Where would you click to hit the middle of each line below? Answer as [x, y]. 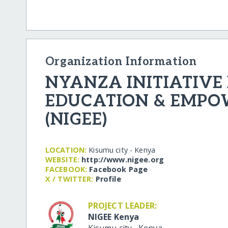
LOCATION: [66, 150]
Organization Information [121, 62]
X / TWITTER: [69, 179]
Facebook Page [119, 169]
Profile [108, 179]
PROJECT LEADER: [122, 205]
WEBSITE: [62, 159]
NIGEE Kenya [113, 217]
